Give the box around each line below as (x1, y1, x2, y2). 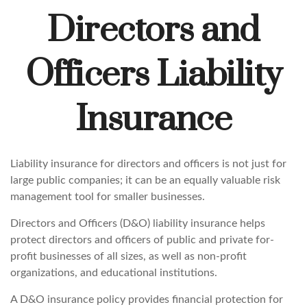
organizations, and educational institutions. (10, 267, 217, 278)
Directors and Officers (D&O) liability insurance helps (10, 218, 265, 229)
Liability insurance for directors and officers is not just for (10, 158, 286, 169)
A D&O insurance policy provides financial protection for (10, 294, 283, 305)
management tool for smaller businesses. (10, 191, 205, 202)
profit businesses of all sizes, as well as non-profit (10, 251, 247, 262)
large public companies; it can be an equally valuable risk (10, 175, 280, 186)
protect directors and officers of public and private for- (10, 234, 274, 245)
